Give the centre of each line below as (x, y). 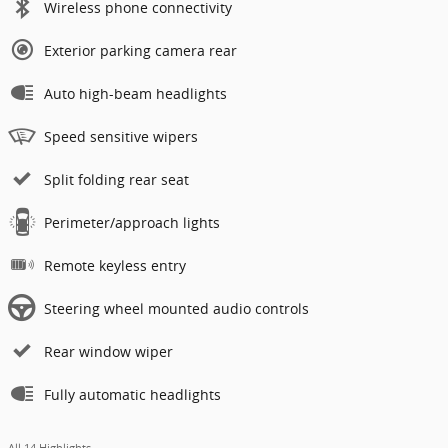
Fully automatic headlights (132, 395)
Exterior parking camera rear (140, 51)
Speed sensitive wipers (121, 137)
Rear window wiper (108, 352)
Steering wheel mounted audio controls (176, 309)
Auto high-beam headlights (135, 94)
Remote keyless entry (115, 266)
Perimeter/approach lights (132, 223)
